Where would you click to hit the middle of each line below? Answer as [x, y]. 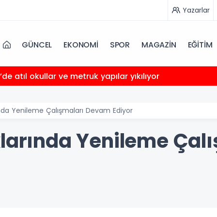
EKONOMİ [81, 45]
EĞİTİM [200, 45]
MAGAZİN [159, 45]
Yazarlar [196, 10]
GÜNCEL [37, 45]
